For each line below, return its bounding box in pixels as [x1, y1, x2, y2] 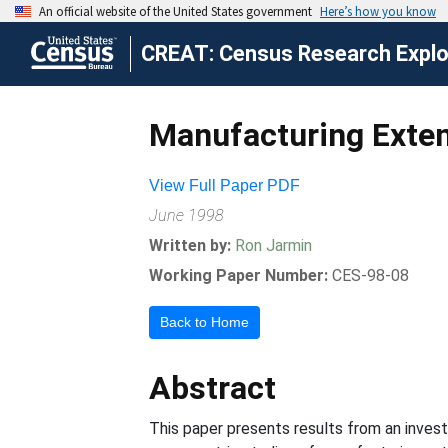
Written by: [149, 236, 236, 255]
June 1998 [149, 206, 225, 225]
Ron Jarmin [235, 236, 313, 255]
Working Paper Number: [149, 266, 329, 285]
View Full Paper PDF [149, 177, 301, 194]
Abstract [149, 369, 277, 407]
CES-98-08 [332, 266, 410, 285]
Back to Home [160, 314, 250, 330]
